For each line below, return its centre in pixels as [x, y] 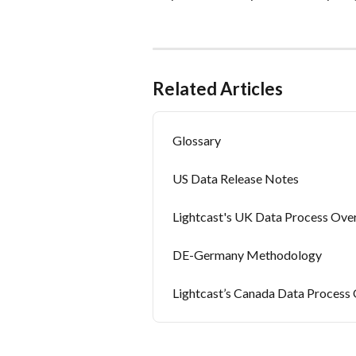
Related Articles [218, 89]
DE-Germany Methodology [247, 255]
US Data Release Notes [236, 179]
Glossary [197, 141]
